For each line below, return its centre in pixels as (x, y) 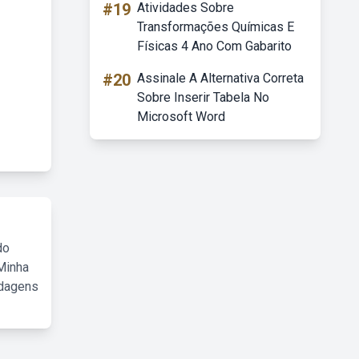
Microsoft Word (181, 117)
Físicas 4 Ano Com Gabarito (214, 46)
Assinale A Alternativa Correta (220, 78)
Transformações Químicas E (216, 27)
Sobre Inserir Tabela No (203, 97)
